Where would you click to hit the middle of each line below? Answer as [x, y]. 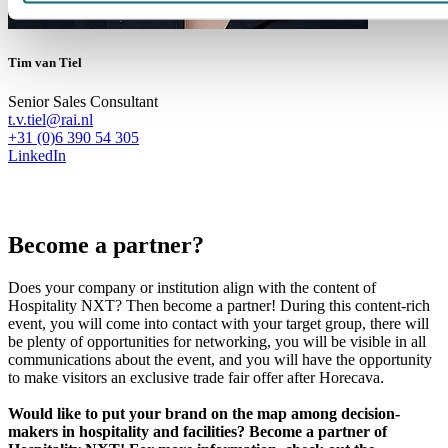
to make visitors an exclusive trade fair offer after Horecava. [196, 377]
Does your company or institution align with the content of [192, 287]
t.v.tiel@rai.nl [50, 119]
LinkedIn [37, 155]
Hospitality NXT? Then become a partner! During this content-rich [219, 305]
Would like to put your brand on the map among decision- [204, 413]
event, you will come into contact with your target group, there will [218, 323]
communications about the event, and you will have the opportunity [220, 359]
